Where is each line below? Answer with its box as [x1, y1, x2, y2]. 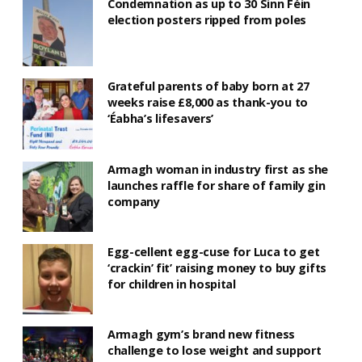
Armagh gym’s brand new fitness [107, 326, 296, 342]
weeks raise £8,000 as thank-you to [107, 95, 309, 111]
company [107, 193, 160, 209]
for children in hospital [107, 276, 236, 292]
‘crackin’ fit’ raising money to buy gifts [107, 259, 327, 276]
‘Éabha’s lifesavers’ [107, 111, 214, 127]
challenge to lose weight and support [107, 342, 322, 358]
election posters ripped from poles [107, 12, 307, 28]
